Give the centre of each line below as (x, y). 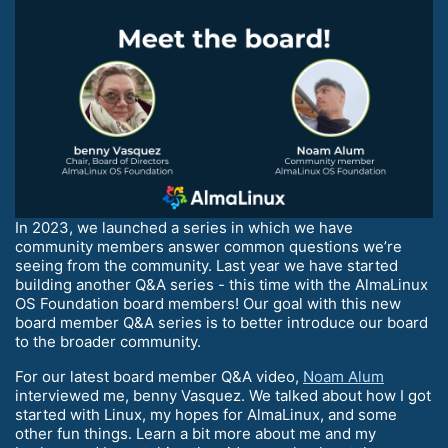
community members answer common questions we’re (208, 247)
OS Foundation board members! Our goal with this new (208, 304)
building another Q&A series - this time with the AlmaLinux (221, 285)
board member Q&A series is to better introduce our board (221, 323)
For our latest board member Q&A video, (159, 377)
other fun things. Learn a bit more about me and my (195, 434)
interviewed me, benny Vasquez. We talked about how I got (223, 396)
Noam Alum (343, 377)
